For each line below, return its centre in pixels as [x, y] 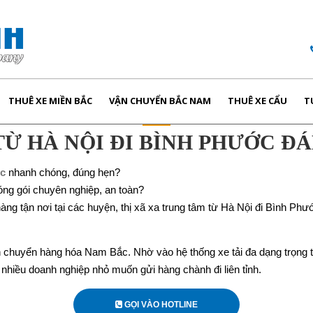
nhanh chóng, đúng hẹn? [63, 172]
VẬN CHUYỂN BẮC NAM [160, 101]
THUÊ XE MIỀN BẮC [50, 101]
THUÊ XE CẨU [257, 101]
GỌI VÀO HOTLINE [160, 305]
